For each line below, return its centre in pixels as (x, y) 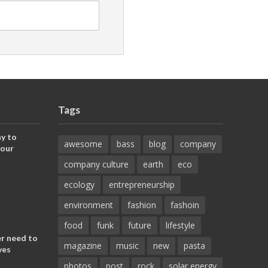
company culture (96, 164)
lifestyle (180, 225)
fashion (141, 205)
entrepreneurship (141, 185)
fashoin (185, 205)
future (139, 225)
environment (88, 205)
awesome (83, 144)
